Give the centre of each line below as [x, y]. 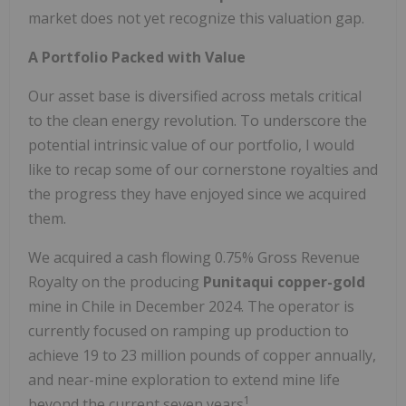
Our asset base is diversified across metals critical [195, 96]
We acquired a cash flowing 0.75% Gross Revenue [194, 257]
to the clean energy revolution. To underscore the [198, 120]
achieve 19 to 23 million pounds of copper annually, [202, 355]
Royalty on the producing [116, 281]
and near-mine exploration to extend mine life [184, 379]
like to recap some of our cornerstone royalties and [203, 169]
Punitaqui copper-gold [284, 281]
